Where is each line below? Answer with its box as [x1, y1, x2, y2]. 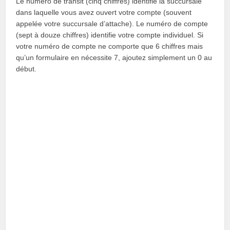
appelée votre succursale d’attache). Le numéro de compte [16, 20, 208, 28]
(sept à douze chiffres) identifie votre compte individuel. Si [16, 31, 204, 39]
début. [16, 65, 37, 73]
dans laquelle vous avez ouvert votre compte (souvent [16, 8, 192, 16]
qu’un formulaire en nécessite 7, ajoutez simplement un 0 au [16, 53, 213, 62]
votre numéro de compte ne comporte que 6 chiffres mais [16, 42, 203, 50]
